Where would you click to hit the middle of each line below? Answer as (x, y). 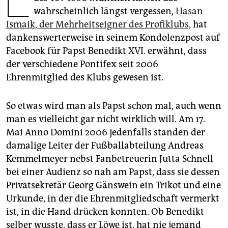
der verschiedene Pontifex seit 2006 (82, 64)
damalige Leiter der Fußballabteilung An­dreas (105, 145)
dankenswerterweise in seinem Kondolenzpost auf (113, 37)
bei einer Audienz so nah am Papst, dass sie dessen (113, 172)
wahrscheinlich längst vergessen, (105, 11)
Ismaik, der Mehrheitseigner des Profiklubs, (98, 24)
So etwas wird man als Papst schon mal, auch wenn (114, 106)
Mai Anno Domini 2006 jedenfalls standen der (106, 132)
